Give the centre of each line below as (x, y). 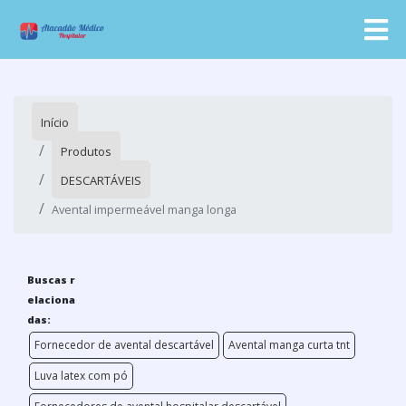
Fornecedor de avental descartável (124, 345)
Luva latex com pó (81, 376)
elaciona (51, 300)
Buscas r (51, 280)
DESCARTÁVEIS (101, 180)
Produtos (86, 151)
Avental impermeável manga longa (144, 209)
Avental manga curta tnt (289, 345)
